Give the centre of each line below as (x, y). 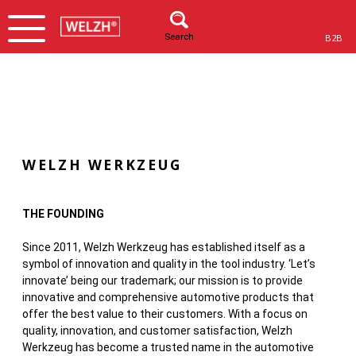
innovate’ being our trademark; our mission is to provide (163, 280)
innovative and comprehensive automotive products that (168, 297)
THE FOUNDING (63, 213)
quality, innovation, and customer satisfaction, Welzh (157, 330)
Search (180, 37)
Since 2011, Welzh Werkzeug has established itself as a (164, 247)
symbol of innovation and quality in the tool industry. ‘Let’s (169, 263)
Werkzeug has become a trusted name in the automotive (168, 347)
